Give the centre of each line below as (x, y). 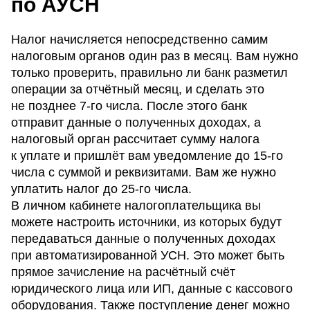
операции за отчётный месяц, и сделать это (138, 90)
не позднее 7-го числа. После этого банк (129, 106)
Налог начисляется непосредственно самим (139, 40)
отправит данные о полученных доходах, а (136, 123)
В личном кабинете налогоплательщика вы (136, 206)
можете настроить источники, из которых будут (146, 222)
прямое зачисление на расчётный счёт (123, 272)
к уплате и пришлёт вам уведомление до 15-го (147, 156)
